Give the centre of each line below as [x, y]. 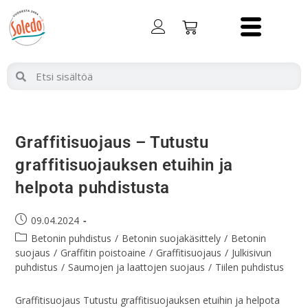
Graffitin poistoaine [103, 253]
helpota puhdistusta [92, 188]
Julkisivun [252, 253]
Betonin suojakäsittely [172, 238]
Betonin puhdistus [71, 238]
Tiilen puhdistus [250, 267]
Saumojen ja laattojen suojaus [137, 267]
